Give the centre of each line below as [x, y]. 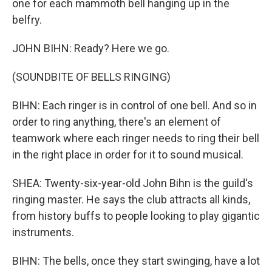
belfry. [27, 20]
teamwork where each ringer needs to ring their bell [136, 138]
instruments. [43, 232]
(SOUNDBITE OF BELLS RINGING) [91, 77]
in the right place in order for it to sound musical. [128, 155]
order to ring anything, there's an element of [117, 122]
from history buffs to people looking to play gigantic [136, 216]
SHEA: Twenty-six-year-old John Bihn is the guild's [133, 183]
